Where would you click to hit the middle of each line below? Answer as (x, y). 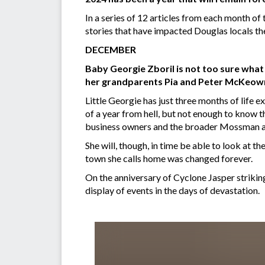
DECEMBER (111, 49)
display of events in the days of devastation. (172, 190)
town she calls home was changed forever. (169, 158)
